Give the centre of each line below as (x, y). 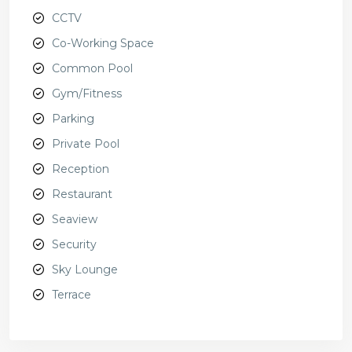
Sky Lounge (85, 270)
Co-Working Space (103, 44)
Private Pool (86, 144)
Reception (81, 169)
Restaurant (82, 194)
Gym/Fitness (87, 94)
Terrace (71, 295)
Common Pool (92, 69)
